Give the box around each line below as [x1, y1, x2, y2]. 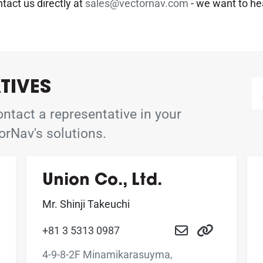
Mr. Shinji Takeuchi [42, 198, 130, 210]
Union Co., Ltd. [42, 173, 162, 189]
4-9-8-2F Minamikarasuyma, [42, 248, 173, 261]
